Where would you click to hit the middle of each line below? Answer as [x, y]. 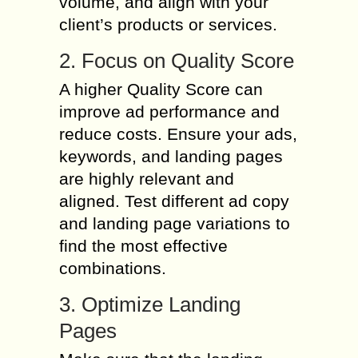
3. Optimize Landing [150, 304]
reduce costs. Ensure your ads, [178, 134]
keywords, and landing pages [171, 156]
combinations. [113, 268]
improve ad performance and [169, 111]
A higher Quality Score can [161, 89]
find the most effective [143, 246]
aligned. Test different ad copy [174, 201]
